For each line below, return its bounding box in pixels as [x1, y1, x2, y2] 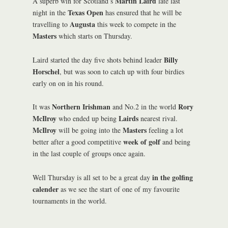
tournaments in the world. [33, 196, 107, 206]
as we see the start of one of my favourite [59, 184, 180, 194]
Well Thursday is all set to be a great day [33, 173, 150, 183]
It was [33, 102, 52, 112]
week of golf [123, 136, 160, 148]
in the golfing [150, 172, 193, 183]
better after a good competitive [33, 137, 123, 147]
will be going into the [56, 125, 123, 135]
